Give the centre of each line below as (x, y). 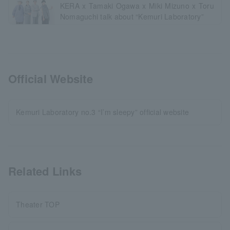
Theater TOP (38, 205)
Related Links (45, 171)
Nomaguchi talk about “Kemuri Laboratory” (132, 17)
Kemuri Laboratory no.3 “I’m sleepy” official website (103, 112)
